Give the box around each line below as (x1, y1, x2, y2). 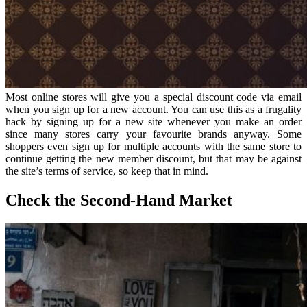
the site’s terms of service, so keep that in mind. (5, 164, 208, 177)
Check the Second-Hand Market (5, 191, 232, 209)
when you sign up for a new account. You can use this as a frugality (5, 103, 302, 115)
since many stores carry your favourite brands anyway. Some (5, 127, 302, 140)
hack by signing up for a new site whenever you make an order (5, 115, 302, 127)
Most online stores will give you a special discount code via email (5, 90, 302, 103)
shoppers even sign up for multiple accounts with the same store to (5, 140, 302, 152)
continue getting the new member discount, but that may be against (5, 152, 302, 164)
